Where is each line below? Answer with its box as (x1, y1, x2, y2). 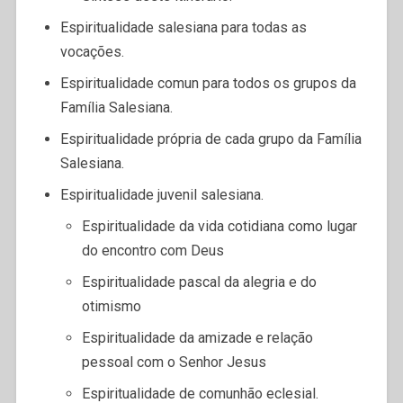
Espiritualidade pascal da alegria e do (81, 273, 317, 291)
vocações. (59, 42, 124, 60)
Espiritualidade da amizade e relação (81, 328, 313, 346)
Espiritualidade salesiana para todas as (59, 18, 307, 36)
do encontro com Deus (81, 241, 224, 259)
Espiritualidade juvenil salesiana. (59, 185, 264, 203)
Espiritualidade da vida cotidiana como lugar (81, 217, 357, 235)
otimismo (81, 297, 141, 315)
